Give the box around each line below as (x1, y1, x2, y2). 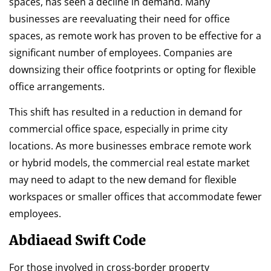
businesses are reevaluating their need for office (9, 11, 230, 25)
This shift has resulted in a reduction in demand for (9, 105, 243, 119)
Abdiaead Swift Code (9, 231, 146, 249)
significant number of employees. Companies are (9, 45, 232, 59)
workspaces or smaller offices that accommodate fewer (9, 190, 262, 204)
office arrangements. (9, 79, 105, 93)
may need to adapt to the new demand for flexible (9, 173, 237, 187)
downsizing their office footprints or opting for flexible (9, 62, 256, 76)
